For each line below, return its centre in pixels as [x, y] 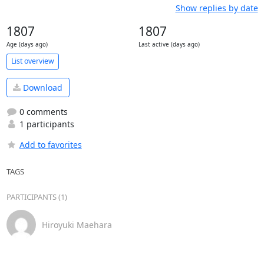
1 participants [45, 124]
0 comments [42, 112]
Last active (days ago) [169, 44]
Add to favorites [50, 145]
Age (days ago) [27, 44]
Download [42, 87]
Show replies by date [217, 8]
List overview [32, 61]
